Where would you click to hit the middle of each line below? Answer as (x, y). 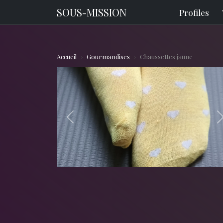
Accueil (67, 56)
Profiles (194, 12)
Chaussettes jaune (166, 56)
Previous (85, 122)
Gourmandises (108, 56)
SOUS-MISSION (92, 12)
